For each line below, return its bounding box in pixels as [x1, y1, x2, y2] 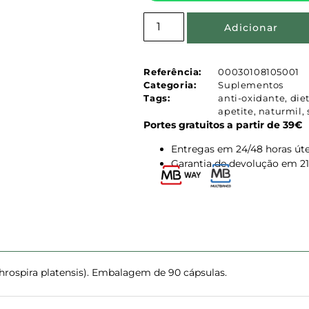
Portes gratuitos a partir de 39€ [143, 118, 303, 131]
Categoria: [143, 79, 197, 90]
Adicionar [223, 21, 278, 34]
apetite [218, 105, 254, 117]
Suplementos [218, 79, 284, 90]
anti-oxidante [218, 92, 286, 103]
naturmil [258, 105, 302, 117]
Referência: [143, 66, 202, 77]
